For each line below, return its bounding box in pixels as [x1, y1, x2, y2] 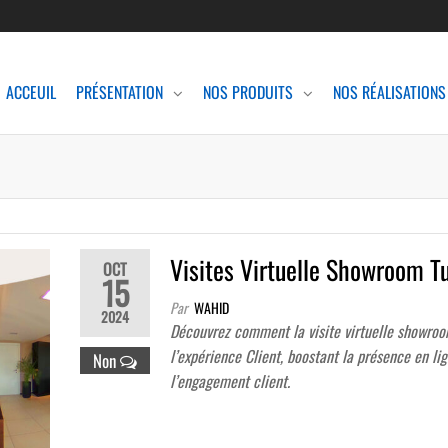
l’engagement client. [170, 369, 291, 393]
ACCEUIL [6, 80, 56, 104]
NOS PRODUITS [203, 80, 293, 104]
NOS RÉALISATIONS [333, 80, 446, 104]
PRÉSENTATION [76, 80, 163, 104]
